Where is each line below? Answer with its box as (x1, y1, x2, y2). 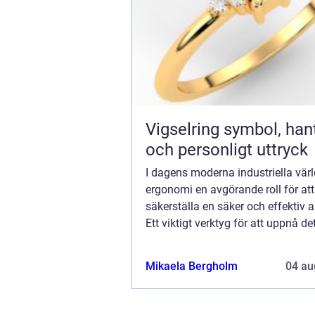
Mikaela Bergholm (146, 259, 238, 273)
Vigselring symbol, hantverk (146, 119, 224, 139)
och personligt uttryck (146, 139, 308, 160)
